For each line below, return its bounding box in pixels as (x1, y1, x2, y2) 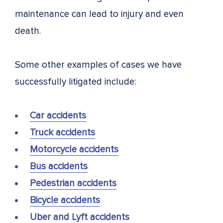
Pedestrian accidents (30, 177, 116, 189)
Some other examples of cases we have (15, 59, 182, 71)
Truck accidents (30, 126, 95, 138)
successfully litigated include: (15, 76, 136, 88)
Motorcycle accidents (30, 143, 118, 155)
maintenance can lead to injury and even (15, 8, 184, 20)
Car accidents (30, 110, 86, 121)
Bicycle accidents (30, 194, 100, 206)
